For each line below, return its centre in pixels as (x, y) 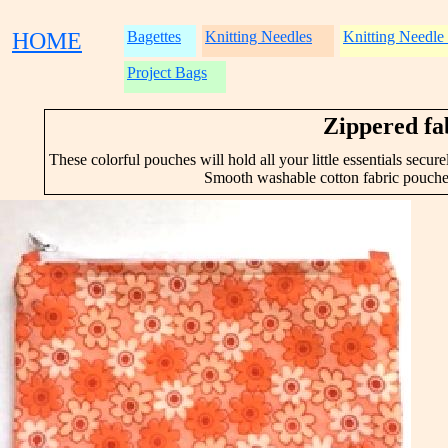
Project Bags (167, 72)
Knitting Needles (258, 36)
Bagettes (154, 36)
